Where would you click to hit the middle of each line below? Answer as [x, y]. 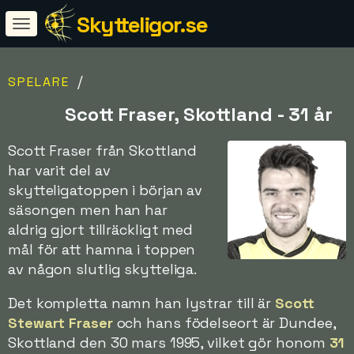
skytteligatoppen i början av [105, 190]
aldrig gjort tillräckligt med [101, 230]
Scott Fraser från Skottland [103, 151]
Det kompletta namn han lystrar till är [142, 303]
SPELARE [39, 82]
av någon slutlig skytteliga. [103, 269]
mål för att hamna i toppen [102, 249]
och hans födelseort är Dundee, [224, 323]
